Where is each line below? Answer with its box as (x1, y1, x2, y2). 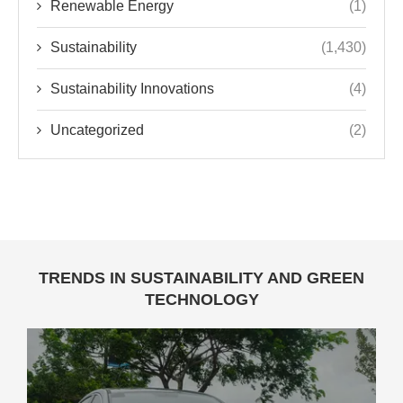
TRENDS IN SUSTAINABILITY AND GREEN (39, 268, 364, 287)
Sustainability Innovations (50, 80, 214, 96)
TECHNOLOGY (144, 290, 259, 309)
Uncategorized (50, 121, 144, 138)
